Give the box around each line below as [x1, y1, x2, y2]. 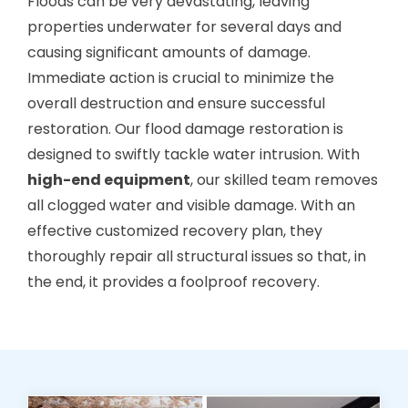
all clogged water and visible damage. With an [27, 194, 355, 216]
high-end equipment [27, 168, 190, 190]
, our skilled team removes [190, 168, 378, 190]
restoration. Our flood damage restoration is [27, 117, 343, 139]
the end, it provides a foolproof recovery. [27, 270, 320, 292]
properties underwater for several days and [27, 15, 342, 37]
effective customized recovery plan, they [27, 219, 322, 241]
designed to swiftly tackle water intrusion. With [27, 143, 360, 165]
